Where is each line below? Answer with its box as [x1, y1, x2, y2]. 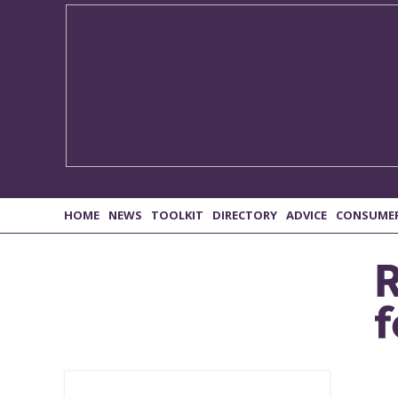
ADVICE [286, 207, 327, 224]
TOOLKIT [151, 207, 203, 224]
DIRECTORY [212, 207, 277, 224]
